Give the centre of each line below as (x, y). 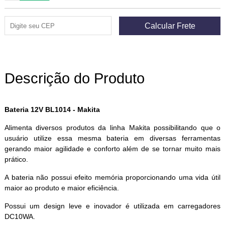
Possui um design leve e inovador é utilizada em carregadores (113, 206)
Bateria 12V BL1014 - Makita (53, 110)
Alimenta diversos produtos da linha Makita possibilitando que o (113, 128)
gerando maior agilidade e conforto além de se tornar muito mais (113, 149)
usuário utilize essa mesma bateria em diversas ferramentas (113, 138)
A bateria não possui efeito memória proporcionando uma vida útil (113, 178)
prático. (16, 159)
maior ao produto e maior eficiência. (62, 188)
